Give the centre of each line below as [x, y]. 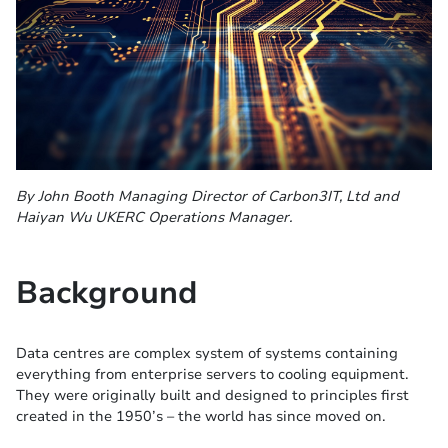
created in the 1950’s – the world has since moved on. [201, 416]
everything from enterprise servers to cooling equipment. [212, 374]
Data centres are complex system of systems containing [207, 353]
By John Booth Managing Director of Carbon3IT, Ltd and [207, 196]
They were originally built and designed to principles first [212, 395]
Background [106, 293]
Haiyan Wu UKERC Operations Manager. [154, 217]
